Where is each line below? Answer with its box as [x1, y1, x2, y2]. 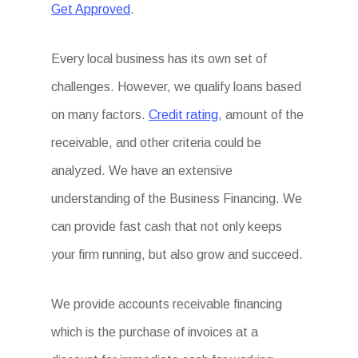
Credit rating [149, 108, 219, 121]
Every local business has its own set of [51, 52, 268, 66]
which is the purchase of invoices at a [51, 325, 259, 339]
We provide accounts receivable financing [51, 297, 283, 311]
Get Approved [51, 2, 131, 16]
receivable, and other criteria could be [51, 136, 262, 149]
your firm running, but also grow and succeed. [51, 248, 304, 261]
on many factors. [51, 108, 149, 121]
